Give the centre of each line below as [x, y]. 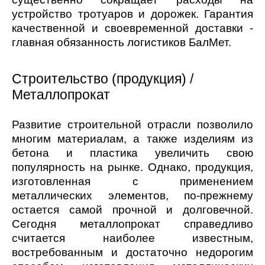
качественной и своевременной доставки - [132, 28]
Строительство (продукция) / [103, 79]
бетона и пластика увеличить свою [132, 153]
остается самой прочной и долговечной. [132, 210]
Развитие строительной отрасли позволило [132, 125]
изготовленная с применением [132, 182]
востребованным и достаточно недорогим [132, 253]
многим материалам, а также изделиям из [132, 139]
